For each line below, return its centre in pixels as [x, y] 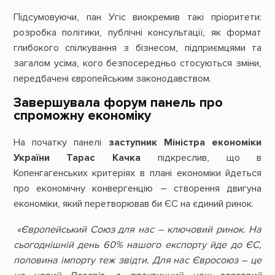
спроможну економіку [82, 115]
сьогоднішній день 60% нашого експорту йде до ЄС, [137, 245]
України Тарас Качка [77, 158]
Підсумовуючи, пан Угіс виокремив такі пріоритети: [137, 17]
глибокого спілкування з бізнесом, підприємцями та [137, 48]
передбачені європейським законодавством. [112, 78]
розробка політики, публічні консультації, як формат [137, 32]
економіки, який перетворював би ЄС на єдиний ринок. [134, 204]
